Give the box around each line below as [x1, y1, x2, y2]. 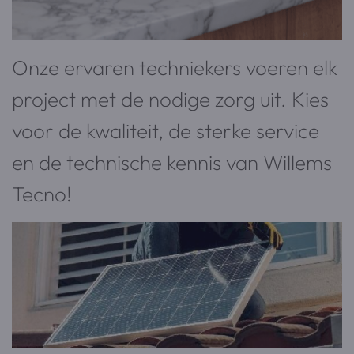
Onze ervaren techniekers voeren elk [12, 55, 337, 81]
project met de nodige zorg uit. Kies [12, 86, 329, 113]
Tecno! [12, 181, 72, 208]
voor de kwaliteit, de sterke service [12, 118, 319, 145]
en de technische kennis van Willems [12, 149, 332, 176]
